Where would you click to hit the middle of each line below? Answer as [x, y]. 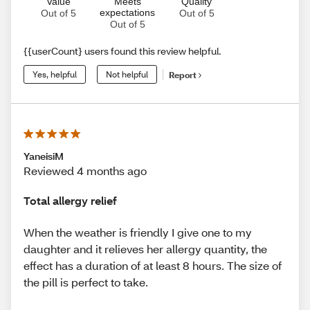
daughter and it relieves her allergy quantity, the [145, 248]
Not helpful [127, 75]
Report [183, 75]
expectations [127, 13]
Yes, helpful [55, 75]
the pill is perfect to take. [86, 282]
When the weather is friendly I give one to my [138, 232]
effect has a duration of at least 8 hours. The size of [153, 265]
